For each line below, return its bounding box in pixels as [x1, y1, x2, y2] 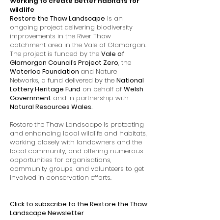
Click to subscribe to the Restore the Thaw [10, 199, 147, 209]
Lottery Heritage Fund [10, 84, 81, 94]
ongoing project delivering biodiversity [10, 23, 133, 32]
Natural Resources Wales [10, 102, 91, 111]
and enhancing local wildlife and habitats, [10, 129, 147, 138]
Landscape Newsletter [10, 208, 84, 218]
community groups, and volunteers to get [10, 164, 144, 173]
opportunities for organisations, [10, 155, 111, 165]
